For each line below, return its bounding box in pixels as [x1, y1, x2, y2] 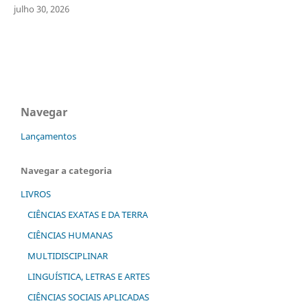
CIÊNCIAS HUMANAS [27, 228, 113, 241]
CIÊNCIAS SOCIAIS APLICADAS [27, 290, 149, 303]
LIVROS [21, 187, 51, 200]
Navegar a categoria [21, 164, 112, 177]
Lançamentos [21, 129, 76, 142]
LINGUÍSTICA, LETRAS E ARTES [27, 269, 150, 283]
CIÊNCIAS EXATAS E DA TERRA [27, 208, 148, 221]
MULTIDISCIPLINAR [27, 249, 108, 262]
